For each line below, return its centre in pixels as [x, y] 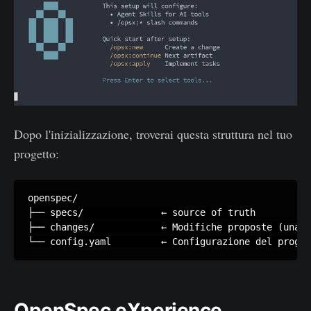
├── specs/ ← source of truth [142, 213]
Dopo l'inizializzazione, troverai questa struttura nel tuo [153, 134]
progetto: [36, 154]
